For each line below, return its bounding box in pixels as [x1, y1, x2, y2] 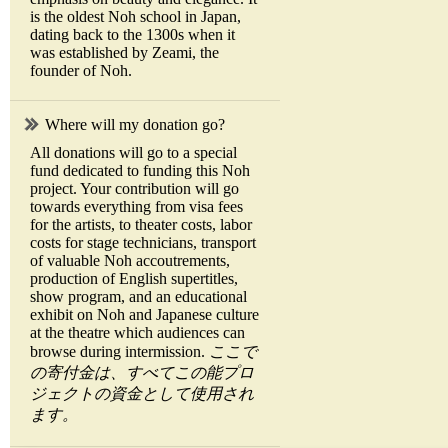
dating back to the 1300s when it [30, 26, 235, 44]
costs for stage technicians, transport [30, 234, 256, 252]
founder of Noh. [30, 62, 132, 80]
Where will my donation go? [45, 116, 225, 134]
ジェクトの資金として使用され [30, 385, 254, 403]
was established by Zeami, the [30, 44, 219, 62]
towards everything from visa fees [30, 198, 243, 216]
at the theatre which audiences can [30, 324, 245, 342]
